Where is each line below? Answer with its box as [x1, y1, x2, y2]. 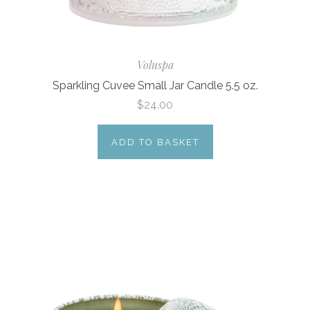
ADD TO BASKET [111, 137, 199, 148]
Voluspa [136, 57, 174, 73]
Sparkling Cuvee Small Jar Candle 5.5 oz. [52, 78, 258, 92]
